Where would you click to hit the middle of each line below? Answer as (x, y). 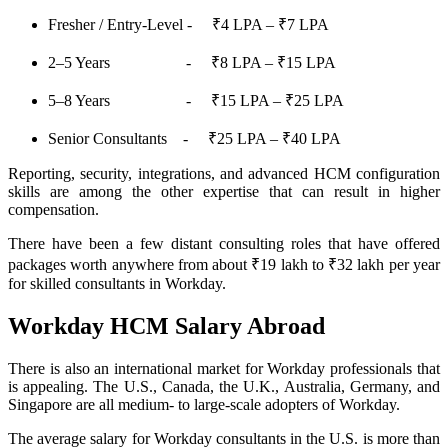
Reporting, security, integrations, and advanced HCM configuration (224, 174)
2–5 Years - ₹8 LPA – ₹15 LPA (192, 63)
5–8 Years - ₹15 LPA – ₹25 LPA (196, 101)
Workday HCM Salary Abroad (166, 326)
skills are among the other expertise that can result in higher (224, 192)
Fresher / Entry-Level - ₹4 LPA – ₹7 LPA (188, 25)
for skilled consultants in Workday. (117, 284)
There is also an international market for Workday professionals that (224, 368)
